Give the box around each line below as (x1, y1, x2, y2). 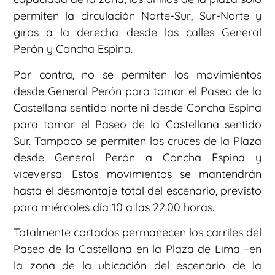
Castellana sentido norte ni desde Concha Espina (14, 100, 261, 115)
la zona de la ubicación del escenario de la (14, 258, 261, 273)
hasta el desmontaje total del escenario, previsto (14, 183, 261, 198)
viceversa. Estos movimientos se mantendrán (14, 166, 261, 181)
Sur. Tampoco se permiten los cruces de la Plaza (14, 133, 261, 148)
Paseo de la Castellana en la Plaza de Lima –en (14, 242, 261, 257)
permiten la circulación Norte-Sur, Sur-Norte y (14, 9, 261, 23)
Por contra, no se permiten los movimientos (14, 67, 261, 82)
